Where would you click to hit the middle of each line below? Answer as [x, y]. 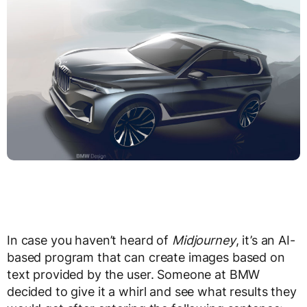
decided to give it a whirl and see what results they [152, 292]
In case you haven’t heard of [89, 241]
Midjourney [204, 241]
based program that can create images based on [146, 258]
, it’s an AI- [265, 241]
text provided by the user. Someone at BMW [134, 275]
